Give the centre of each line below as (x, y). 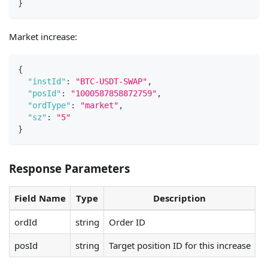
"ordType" (49, 106)
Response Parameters (69, 168)
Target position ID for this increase (179, 246)
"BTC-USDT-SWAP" (111, 82)
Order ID (127, 222)
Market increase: (43, 36)
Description (179, 198)
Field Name (40, 198)
